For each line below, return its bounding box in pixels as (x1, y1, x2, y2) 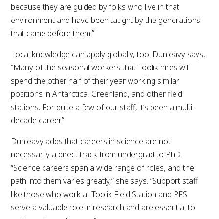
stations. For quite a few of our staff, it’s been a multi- (11, 101, 195, 112)
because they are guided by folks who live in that (11, 1, 180, 12)
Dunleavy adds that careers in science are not (11, 135, 171, 147)
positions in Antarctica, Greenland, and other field (11, 88, 183, 99)
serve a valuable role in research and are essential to (11, 201, 196, 213)
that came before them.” (11, 27, 95, 39)
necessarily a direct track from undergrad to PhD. (11, 149, 182, 160)
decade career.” (11, 114, 65, 126)
